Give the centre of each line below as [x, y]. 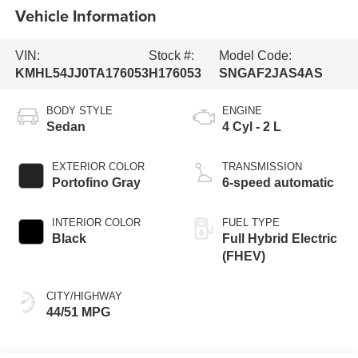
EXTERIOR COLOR [98, 167]
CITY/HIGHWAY [84, 296]
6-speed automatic [278, 183]
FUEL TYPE [251, 223]
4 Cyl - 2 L [252, 127]
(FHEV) [244, 257]
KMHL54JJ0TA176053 [82, 73]
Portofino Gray [96, 183]
